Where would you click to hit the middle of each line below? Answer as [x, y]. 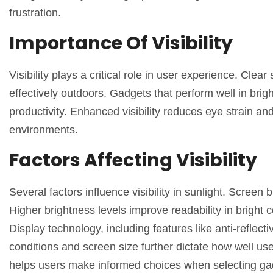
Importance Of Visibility [121, 44]
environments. [44, 130]
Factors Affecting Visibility [133, 161]
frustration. [35, 12]
